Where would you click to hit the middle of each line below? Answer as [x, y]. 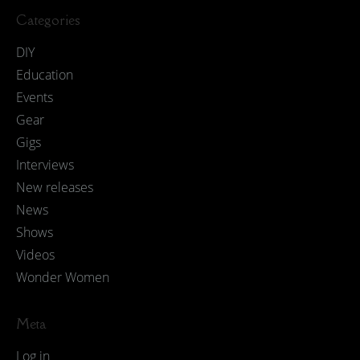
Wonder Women [63, 277]
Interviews [45, 165]
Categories [48, 20]
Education [45, 75]
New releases [55, 187]
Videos [35, 255]
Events [35, 97]
